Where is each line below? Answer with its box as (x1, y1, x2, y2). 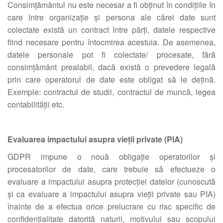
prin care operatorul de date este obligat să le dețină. (7, 74, 216, 85)
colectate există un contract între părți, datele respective (7, 24, 216, 35)
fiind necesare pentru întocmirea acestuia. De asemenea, (7, 36, 216, 48)
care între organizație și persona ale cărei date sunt (7, 11, 216, 23)
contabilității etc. (7, 99, 64, 110)
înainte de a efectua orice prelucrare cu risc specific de (7, 201, 216, 212)
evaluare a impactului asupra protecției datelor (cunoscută (7, 176, 216, 187)
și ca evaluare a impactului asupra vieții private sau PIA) (7, 188, 216, 200)
